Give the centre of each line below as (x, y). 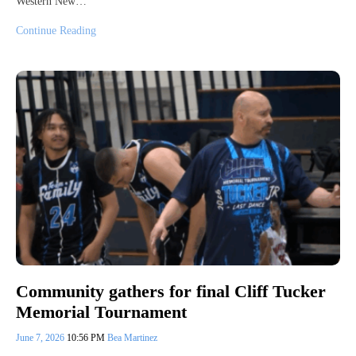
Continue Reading (56, 30)
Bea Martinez (132, 338)
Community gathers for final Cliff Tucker (171, 292)
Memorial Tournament (101, 312)
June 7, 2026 (41, 338)
